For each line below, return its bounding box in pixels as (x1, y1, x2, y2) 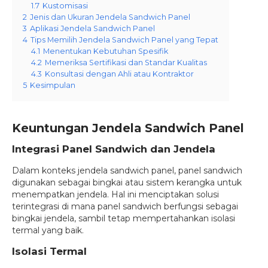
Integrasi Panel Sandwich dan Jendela (12, 142, 215, 155)
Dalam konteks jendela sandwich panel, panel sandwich (12, 165, 242, 176)
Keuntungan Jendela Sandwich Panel (12, 120, 244, 135)
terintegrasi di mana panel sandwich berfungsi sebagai (12, 200, 238, 212)
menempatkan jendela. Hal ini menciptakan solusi (12, 188, 219, 200)
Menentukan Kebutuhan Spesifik (43, 46, 168, 56)
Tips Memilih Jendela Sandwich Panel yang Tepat (31, 35, 218, 44)
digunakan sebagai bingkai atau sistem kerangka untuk (12, 176, 242, 188)
